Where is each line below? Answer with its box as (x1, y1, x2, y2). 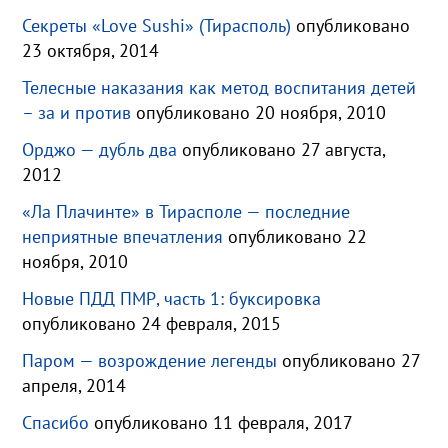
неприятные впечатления (22, 224, 224, 248)
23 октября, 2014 (22, 38, 160, 62)
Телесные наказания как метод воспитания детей (22, 75, 417, 99)
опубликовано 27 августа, (182, 137, 386, 161)
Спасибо (22, 410, 90, 434)
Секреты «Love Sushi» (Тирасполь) (22, 13, 292, 37)
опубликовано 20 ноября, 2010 (136, 100, 387, 124)
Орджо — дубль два (22, 137, 178, 161)
